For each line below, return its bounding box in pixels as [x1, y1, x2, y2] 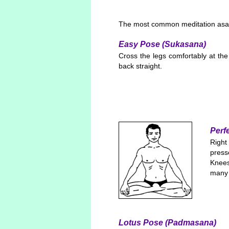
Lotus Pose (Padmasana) [119, 218, 216, 227]
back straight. [119, 61, 162, 70]
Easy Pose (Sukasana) [119, 39, 206, 49]
